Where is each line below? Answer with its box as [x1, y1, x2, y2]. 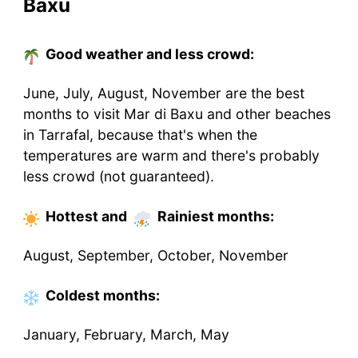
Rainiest [153, 207, 217, 225]
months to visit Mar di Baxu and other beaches [22, 105, 331, 123]
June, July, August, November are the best [22, 85, 304, 102]
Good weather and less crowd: [45, 46, 254, 63]
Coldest [45, 286, 103, 304]
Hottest [45, 207, 101, 225]
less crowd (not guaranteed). [22, 168, 214, 185]
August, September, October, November [22, 247, 288, 265]
